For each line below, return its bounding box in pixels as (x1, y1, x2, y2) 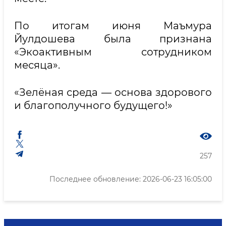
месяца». (14, 59, 60, 71)
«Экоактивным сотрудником (14, 46, 212, 58)
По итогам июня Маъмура (14, 20, 212, 32)
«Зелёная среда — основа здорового (14, 86, 212, 98)
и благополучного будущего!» (14, 99, 173, 111)
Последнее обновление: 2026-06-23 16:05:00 (49, 175, 212, 184)
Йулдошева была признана (14, 33, 212, 45)
